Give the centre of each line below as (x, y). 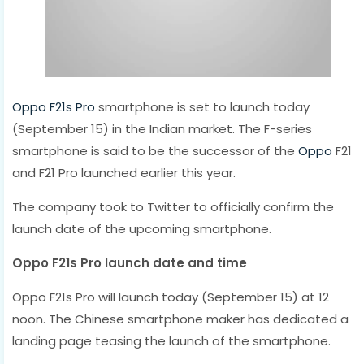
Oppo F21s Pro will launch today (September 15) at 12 (171, 297)
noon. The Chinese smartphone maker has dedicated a (180, 318)
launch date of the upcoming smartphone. (142, 228)
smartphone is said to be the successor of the (155, 150)
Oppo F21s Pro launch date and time (130, 262)
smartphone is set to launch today (202, 106)
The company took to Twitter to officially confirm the (173, 206)
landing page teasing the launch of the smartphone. (171, 340)
